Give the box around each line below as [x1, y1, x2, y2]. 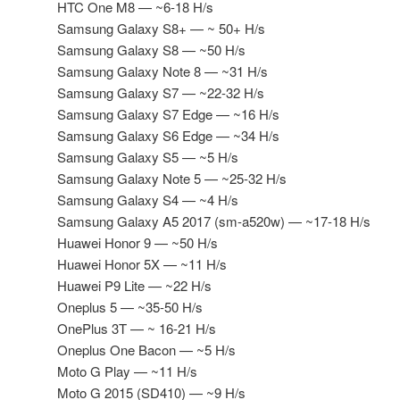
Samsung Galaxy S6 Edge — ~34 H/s [57, 126, 279, 146]
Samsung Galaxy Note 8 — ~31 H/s [57, 62, 268, 81]
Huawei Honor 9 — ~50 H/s [57, 233, 218, 253]
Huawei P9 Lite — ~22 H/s [57, 276, 212, 296]
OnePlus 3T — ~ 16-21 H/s [57, 319, 216, 338]
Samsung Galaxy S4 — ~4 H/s [57, 190, 238, 210]
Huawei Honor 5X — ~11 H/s [57, 254, 227, 274]
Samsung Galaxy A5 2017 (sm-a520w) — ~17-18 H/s [57, 212, 371, 231]
